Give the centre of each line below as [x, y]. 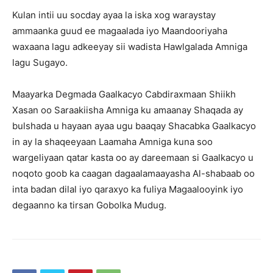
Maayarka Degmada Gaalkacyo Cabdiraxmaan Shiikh [124, 94]
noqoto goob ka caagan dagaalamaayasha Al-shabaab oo [133, 173]
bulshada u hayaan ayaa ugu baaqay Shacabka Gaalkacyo [134, 126]
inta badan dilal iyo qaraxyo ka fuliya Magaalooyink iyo [128, 189]
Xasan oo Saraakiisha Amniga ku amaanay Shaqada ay [128, 110]
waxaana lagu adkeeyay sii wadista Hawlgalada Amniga [130, 46]
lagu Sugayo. [40, 62]
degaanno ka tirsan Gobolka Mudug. [89, 205]
